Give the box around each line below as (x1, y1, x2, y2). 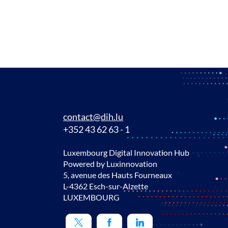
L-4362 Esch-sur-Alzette (63, 181, 148, 191)
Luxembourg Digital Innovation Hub (63, 148, 189, 157)
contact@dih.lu (63, 111, 123, 122)
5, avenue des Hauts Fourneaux (63, 170, 172, 180)
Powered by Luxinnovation (63, 159, 157, 168)
